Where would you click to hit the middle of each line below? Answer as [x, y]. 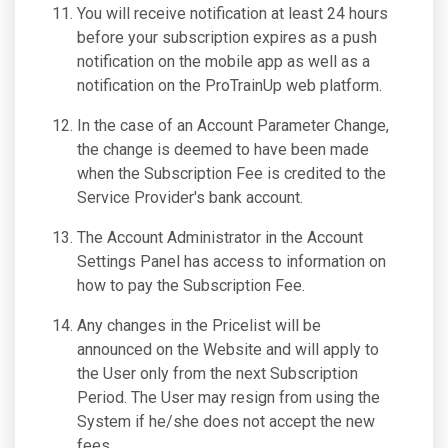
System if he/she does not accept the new [226, 421]
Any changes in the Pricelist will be [199, 325]
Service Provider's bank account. [190, 197]
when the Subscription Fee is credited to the [231, 173]
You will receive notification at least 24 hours [232, 13]
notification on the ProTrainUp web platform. [229, 85]
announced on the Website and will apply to [228, 349]
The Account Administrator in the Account [220, 237]
